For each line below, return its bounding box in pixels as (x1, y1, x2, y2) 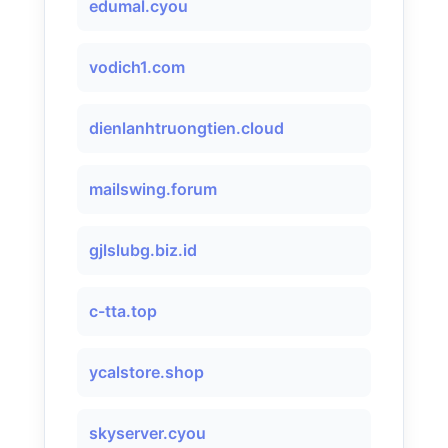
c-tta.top (89, 301, 157, 321)
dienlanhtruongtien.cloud (89, 118, 284, 138)
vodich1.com (89, 57, 185, 77)
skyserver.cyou (89, 423, 206, 443)
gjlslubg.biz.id (89, 240, 197, 260)
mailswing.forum (89, 179, 217, 199)
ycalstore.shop (89, 362, 204, 382)
